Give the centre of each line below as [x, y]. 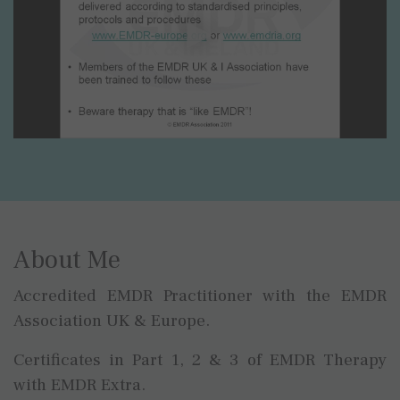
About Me [67, 260]
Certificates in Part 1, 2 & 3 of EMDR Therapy [200, 359]
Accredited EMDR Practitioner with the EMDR [200, 295]
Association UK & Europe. [114, 320]
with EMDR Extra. [82, 384]
